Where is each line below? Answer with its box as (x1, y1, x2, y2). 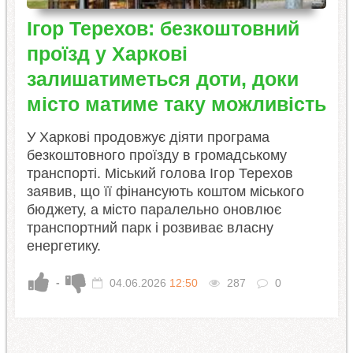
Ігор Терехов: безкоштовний (26, 17, 299, 40)
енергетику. (26, 238, 101, 255)
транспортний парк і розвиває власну (26, 220, 273, 236)
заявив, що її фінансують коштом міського (26, 184, 304, 200)
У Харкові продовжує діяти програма (26, 129, 269, 146)
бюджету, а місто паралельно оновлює (26, 202, 281, 218)
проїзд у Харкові (26, 43, 188, 65)
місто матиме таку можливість (26, 93, 326, 116)
